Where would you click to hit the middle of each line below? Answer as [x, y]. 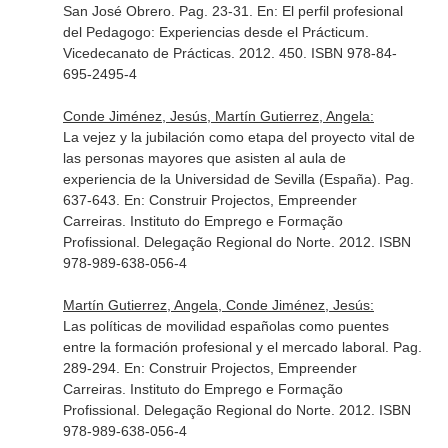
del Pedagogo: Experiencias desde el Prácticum [213, 32]
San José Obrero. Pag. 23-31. [159, 11]
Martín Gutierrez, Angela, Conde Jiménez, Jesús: [218, 305]
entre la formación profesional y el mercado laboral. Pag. [242, 347]
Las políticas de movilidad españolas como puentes [225, 326]
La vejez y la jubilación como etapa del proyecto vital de [238, 137]
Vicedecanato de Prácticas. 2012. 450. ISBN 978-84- [229, 53]
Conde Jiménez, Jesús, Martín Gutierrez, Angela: [218, 116]
